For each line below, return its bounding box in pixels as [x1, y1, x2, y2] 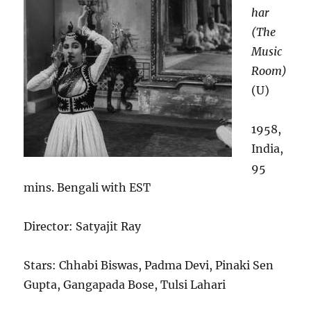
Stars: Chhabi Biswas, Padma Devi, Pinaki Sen [24, 258, 274, 273]
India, [251, 142, 284, 156]
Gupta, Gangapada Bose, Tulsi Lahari [24, 278, 226, 292]
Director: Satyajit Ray [24, 219, 142, 234]
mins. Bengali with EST [24, 180, 151, 195]
